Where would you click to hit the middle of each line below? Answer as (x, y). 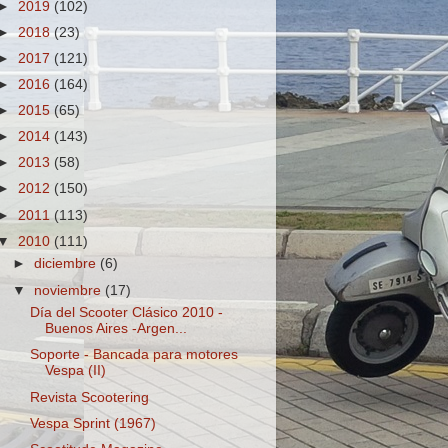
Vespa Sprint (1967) (92, 423)
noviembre (70, 290)
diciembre (67, 264)
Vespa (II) (75, 371)
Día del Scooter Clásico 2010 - (126, 313)
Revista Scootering (89, 397)
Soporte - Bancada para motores (133, 355)
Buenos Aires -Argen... (115, 329)
